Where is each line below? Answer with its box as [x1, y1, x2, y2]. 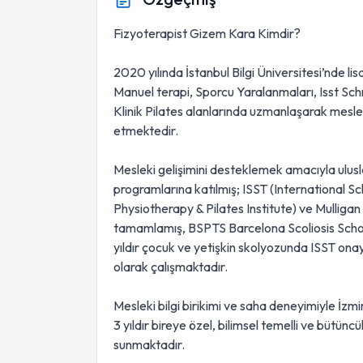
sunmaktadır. [113, 336, 185, 352]
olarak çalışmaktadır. [113, 258, 228, 275]
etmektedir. [113, 122, 178, 139]
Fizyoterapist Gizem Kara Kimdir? [113, 25, 301, 41]
